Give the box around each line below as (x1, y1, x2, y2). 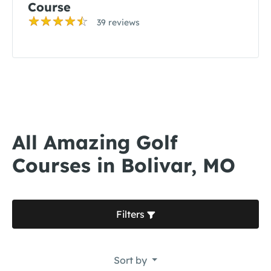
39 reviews (97, 17, 140, 28)
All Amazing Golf (12, 130, 178, 154)
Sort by (113, 254, 149, 266)
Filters (116, 208, 147, 220)
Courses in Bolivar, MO (12, 153, 235, 177)
